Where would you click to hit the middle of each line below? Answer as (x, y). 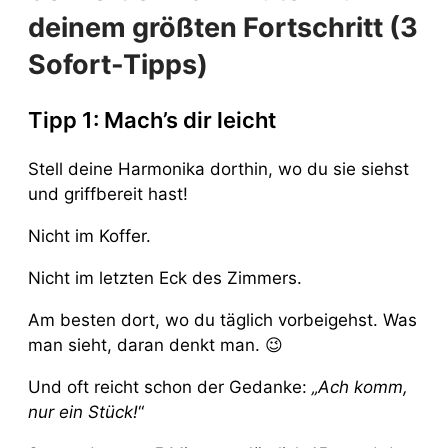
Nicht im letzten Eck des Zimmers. (165, 278)
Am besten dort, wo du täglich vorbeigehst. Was (222, 320)
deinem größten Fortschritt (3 (223, 27)
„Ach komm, (360, 387)
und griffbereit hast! (110, 194)
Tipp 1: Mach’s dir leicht (152, 120)
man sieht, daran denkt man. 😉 (155, 345)
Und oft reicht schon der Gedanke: (170, 387)
